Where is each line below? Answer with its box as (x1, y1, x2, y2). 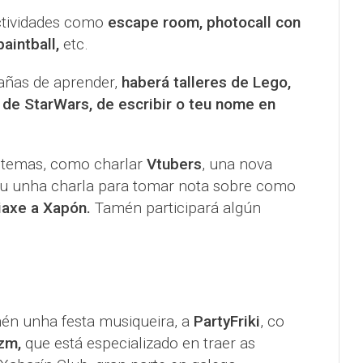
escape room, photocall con (107, 13, 301, 32)
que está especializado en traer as (20, 334, 255, 353)
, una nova (201, 155, 272, 174)
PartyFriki (193, 312, 260, 331)
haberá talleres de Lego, (117, 73, 291, 92)
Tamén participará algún (94, 199, 261, 218)
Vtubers (146, 155, 202, 174)
